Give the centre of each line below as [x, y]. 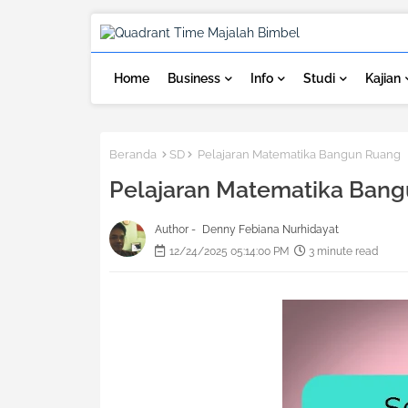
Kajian [382, 78]
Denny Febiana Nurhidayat [270, 230]
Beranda [133, 154]
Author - [176, 230]
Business [194, 78]
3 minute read [343, 252]
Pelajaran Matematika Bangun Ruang [297, 154]
